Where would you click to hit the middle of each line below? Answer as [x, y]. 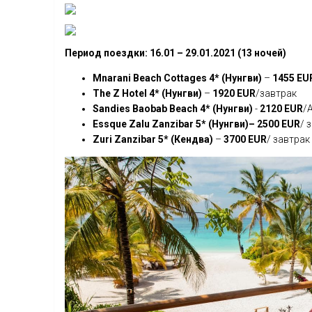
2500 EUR [279, 124]
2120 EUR [281, 109]
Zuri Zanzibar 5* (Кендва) [154, 140]
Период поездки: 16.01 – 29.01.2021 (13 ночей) [175, 53]
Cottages [185, 78]
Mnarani [112, 78]
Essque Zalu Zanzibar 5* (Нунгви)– [174, 124]
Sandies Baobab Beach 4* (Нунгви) [174, 109]
